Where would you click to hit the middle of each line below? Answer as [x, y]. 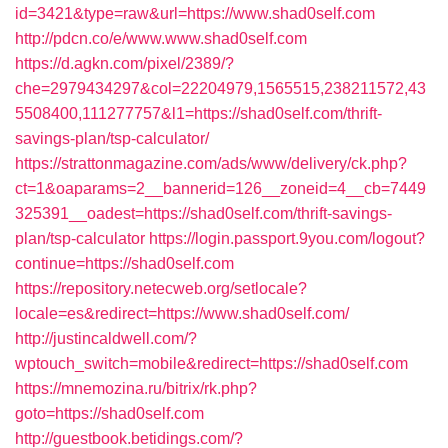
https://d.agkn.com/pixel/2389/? [124, 63]
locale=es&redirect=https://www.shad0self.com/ [182, 313]
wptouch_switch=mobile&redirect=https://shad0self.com [211, 363]
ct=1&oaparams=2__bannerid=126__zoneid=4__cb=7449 [220, 188]
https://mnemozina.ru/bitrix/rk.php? [136, 388]
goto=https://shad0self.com [109, 413]
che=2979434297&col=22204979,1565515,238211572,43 [220, 88]
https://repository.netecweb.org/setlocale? [161, 288]
